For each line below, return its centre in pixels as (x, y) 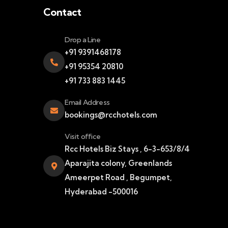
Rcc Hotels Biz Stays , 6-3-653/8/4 (127, 149)
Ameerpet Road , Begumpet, (118, 177)
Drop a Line (82, 40)
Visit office (82, 136)
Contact (62, 12)
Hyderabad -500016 (101, 192)
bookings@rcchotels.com (111, 115)
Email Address (87, 102)
